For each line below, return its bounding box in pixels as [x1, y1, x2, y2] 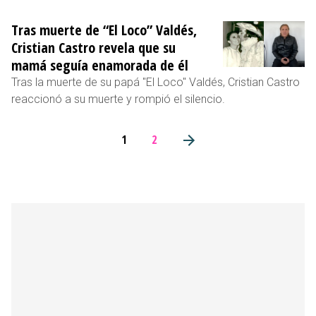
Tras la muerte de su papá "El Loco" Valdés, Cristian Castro [11, 75, 300, 89]
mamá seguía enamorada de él [11, 55, 188, 75]
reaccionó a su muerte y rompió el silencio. [11, 92, 225, 106]
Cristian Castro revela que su [11, 37, 176, 57]
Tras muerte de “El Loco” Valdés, [11, 20, 197, 39]
